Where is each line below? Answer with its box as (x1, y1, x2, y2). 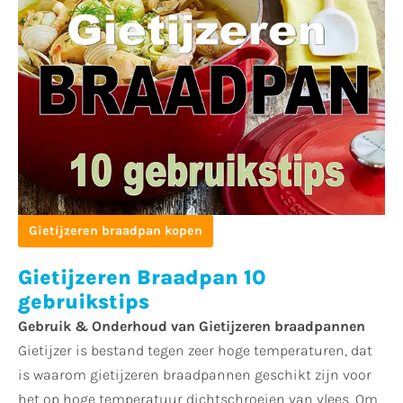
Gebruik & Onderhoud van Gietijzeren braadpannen (18, 317, 365, 335)
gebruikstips (18, 289, 149, 314)
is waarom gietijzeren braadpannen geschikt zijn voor (18, 365, 372, 383)
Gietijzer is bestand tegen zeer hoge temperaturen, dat (18, 341, 372, 359)
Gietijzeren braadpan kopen (28, 223, 202, 239)
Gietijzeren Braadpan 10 (18, 264, 266, 290)
